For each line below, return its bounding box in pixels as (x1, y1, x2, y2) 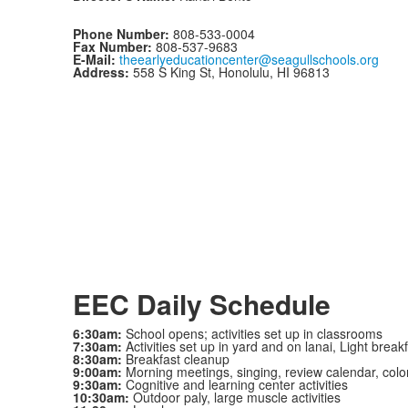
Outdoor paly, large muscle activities (132, 388, 341, 406)
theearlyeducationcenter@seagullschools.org (118, 50, 379, 68)
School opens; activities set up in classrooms (125, 324, 382, 342)
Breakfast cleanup (125, 350, 229, 368)
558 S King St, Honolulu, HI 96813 (132, 63, 330, 81)
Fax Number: (72, 37, 156, 56)
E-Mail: (72, 50, 116, 68)
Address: (72, 63, 133, 81)
